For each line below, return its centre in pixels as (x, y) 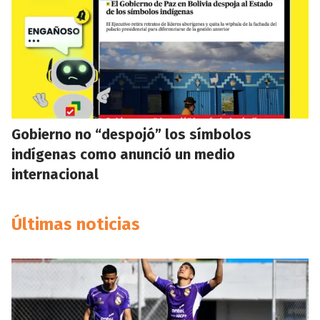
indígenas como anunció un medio (123, 154)
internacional (55, 174)
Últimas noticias (76, 224)
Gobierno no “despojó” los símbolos (131, 134)
